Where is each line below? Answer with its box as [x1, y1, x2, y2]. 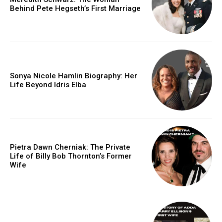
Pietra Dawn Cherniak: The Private [10, 142, 130, 152]
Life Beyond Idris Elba [10, 80, 86, 89]
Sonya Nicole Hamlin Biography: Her [10, 71, 137, 80]
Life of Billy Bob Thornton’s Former [10, 151, 132, 161]
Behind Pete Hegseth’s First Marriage [10, 4, 141, 13]
